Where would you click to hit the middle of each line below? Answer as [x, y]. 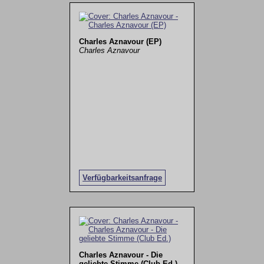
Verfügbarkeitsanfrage [122, 177]
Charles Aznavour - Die [121, 255]
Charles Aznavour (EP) [120, 41]
